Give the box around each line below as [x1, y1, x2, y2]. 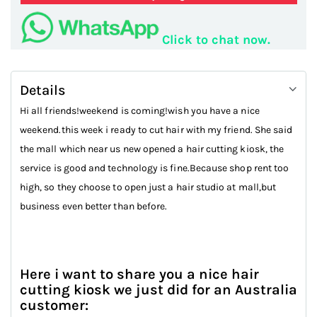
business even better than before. [20, 200, 168, 213]
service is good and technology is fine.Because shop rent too [20, 162, 289, 175]
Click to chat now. [161, 32, 270, 48]
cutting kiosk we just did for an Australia [20, 281, 297, 299]
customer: [20, 296, 88, 314]
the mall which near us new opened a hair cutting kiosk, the [20, 143, 284, 156]
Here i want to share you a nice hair [20, 265, 259, 283]
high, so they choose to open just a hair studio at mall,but [20, 181, 277, 194]
